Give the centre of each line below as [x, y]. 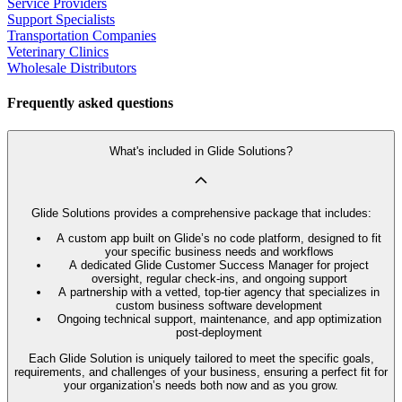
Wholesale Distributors [72, 67]
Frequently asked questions [90, 102]
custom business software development [219, 306]
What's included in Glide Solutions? [201, 152]
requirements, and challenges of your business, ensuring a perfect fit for [201, 371]
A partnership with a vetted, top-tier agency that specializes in [219, 293]
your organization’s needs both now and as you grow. [201, 385]
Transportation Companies [82, 35]
